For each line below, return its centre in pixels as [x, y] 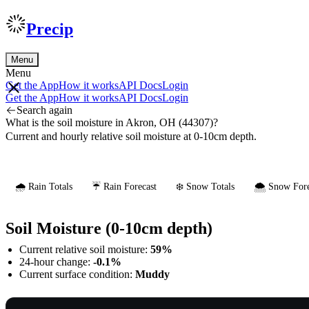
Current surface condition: [77, 274]
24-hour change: [56, 261]
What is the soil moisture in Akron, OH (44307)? [112, 122]
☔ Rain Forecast [124, 186]
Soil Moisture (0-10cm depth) [109, 228]
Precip [50, 29]
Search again [44, 110]
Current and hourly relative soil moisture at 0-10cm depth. [131, 136]
